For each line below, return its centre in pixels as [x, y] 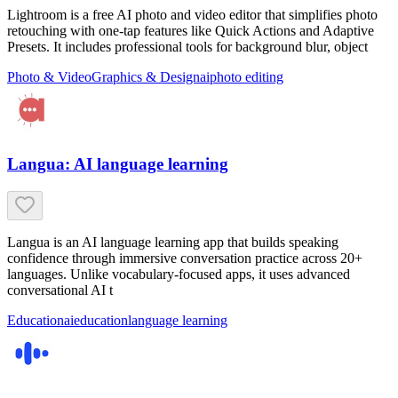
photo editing [247, 76]
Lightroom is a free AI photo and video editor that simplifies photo [192, 14]
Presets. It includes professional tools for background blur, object [187, 46]
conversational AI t [60, 291]
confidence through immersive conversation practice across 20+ [185, 259]
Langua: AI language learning [118, 164]
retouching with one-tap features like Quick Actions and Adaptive [191, 30]
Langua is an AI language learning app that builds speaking [173, 243]
